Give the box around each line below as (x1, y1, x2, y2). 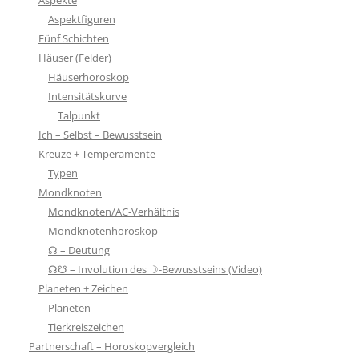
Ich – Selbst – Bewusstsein (38, 127, 162, 142)
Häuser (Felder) (38, 50, 111, 65)
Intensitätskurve (48, 88, 127, 103)
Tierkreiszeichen (48, 319, 124, 334)
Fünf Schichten (38, 30, 109, 46)
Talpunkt (58, 107, 100, 123)
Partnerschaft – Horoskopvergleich (29, 338, 195, 353)
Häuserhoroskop (48, 69, 129, 84)
